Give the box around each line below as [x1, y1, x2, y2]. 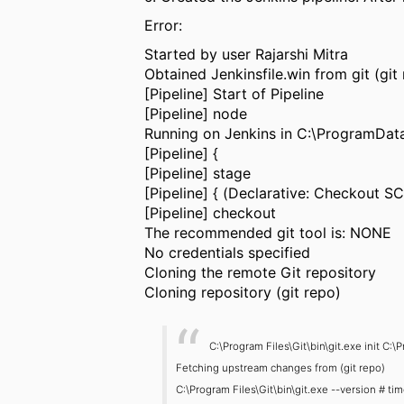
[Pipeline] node [144, 104, 248, 123]
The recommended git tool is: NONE [144, 223, 392, 242]
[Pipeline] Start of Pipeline [144, 84, 325, 103]
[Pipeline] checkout [144, 203, 277, 222]
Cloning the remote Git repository [144, 262, 377, 281]
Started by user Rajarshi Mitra [144, 44, 349, 63]
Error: [144, 15, 183, 34]
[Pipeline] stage [144, 163, 252, 182]
